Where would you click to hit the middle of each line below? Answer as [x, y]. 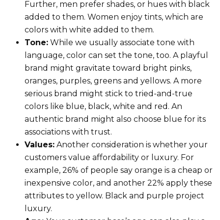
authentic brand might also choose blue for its [115, 119]
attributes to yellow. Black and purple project [114, 195]
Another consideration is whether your [131, 144]
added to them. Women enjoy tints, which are [114, 17]
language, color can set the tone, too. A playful [116, 55]
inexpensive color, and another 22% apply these [118, 183]
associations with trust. [68, 132]
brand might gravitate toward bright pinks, [108, 68]
